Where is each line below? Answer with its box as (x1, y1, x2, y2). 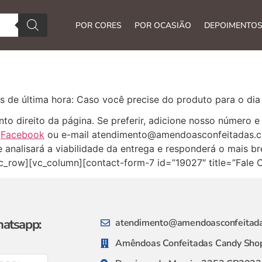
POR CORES (75, 20, 122, 31)
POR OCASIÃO (135, 20, 192, 31)
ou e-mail (44, 129, 92, 140)
